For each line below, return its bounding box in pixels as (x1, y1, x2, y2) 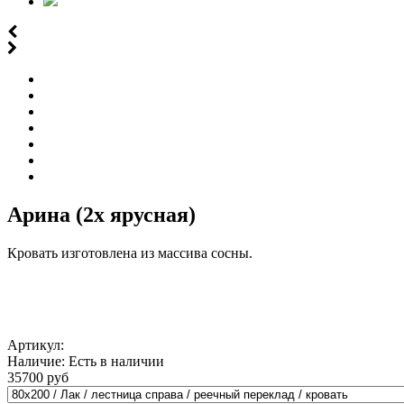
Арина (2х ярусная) (7, 202, 196, 226)
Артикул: (7, 336, 64, 353)
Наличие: (7, 353, 69, 369)
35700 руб (7, 369, 69, 385)
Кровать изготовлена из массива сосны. (7, 244, 256, 261)
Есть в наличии (69, 353, 164, 369)
